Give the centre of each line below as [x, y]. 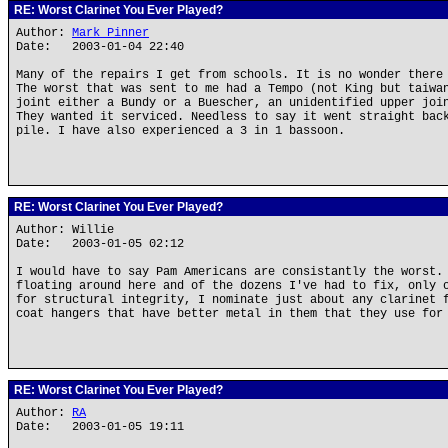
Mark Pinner [110, 33]
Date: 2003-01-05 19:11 [100, 427]
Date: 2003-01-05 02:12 [100, 244]
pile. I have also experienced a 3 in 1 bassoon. [180, 131]
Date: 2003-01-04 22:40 [100, 47]
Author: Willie [68, 230]
